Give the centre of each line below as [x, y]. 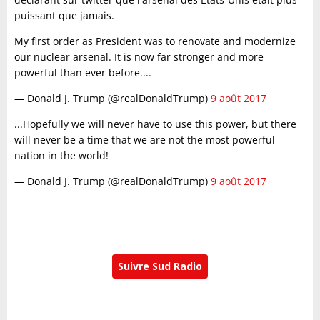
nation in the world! [61, 155]
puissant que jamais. [64, 15]
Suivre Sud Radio [160, 266]
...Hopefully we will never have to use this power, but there [155, 124]
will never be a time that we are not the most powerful [145, 140]
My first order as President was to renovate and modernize [155, 41]
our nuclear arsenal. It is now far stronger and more [139, 57]
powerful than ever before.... [83, 72]
